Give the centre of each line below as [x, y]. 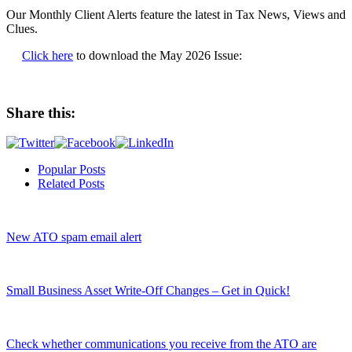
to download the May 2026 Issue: [158, 55]
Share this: [41, 112]
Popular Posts [71, 170]
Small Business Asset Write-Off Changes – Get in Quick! [148, 291]
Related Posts [71, 184]
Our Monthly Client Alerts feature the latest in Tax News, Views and [176, 14]
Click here [48, 55]
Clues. [22, 28]
